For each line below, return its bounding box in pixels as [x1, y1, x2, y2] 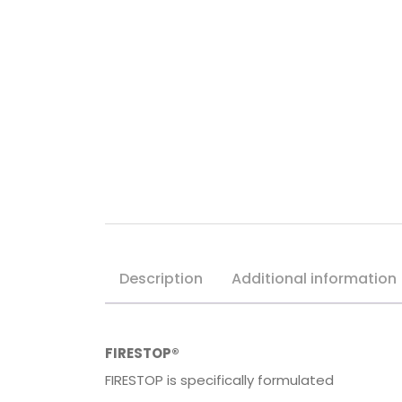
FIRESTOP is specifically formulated [105, 371, 334, 390]
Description [119, 268, 203, 290]
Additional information [232, 268, 397, 290]
